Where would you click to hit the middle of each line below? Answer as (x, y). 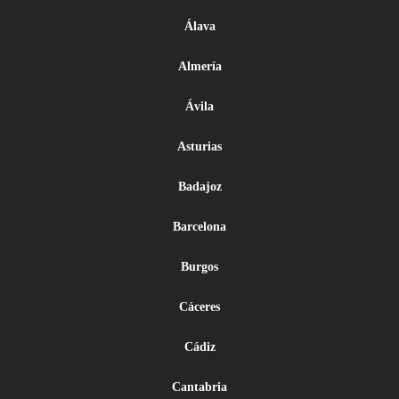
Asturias (199, 147)
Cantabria (199, 387)
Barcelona (199, 227)
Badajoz (199, 187)
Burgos (199, 267)
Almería (199, 66)
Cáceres (199, 307)
